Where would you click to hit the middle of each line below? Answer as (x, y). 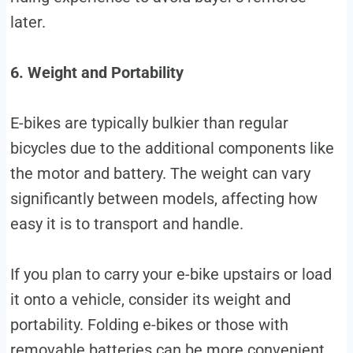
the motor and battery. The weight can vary (160, 173)
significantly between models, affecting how (163, 198)
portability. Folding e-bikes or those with (149, 324)
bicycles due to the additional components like (172, 148)
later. (28, 22)
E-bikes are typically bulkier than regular (149, 123)
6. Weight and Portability (97, 72)
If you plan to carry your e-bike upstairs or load (171, 274)
